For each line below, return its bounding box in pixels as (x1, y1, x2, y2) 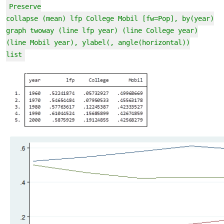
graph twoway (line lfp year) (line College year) (6, 26, 198, 35)
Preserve (9, 2, 41, 11)
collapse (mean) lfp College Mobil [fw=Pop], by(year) (6, 14, 214, 23)
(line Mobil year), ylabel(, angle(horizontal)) (6, 38, 190, 47)
